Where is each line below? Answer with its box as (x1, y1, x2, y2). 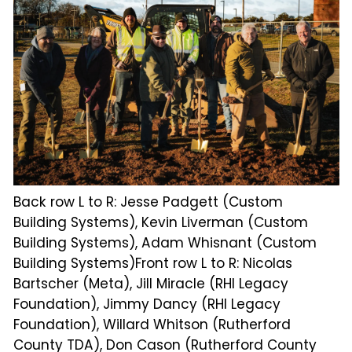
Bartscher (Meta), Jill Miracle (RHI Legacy (13, 273, 288, 293)
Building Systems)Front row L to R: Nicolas (13, 253, 292, 273)
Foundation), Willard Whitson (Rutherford (13, 314, 291, 334)
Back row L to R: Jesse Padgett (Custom (13, 192, 283, 211)
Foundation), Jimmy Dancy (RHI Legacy (13, 294, 280, 313)
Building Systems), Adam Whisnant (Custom (13, 233, 317, 252)
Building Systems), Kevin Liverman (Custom (13, 212, 308, 232)
